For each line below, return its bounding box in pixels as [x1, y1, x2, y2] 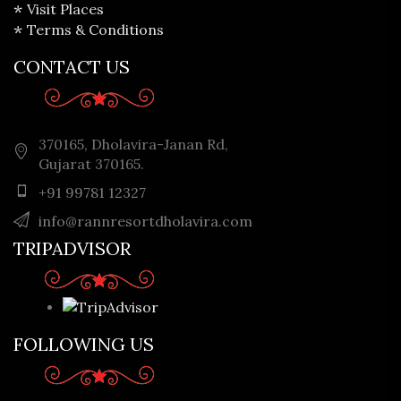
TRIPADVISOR [13, 236, 131, 260]
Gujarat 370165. [38, 154, 144, 173]
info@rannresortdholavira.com [38, 211, 252, 230]
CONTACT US [13, 55, 130, 78]
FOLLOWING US [13, 333, 154, 356]
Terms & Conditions [27, 20, 164, 38]
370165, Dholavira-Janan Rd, [38, 134, 228, 153]
